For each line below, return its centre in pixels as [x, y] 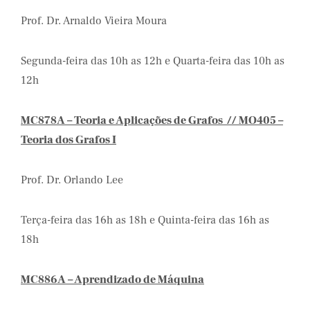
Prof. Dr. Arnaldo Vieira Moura [94, 21]
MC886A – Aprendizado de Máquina [112, 280]
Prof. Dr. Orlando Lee [72, 180]
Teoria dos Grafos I [69, 140]
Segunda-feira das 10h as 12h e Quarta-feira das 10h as [153, 61]
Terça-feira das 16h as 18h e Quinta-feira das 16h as [145, 220]
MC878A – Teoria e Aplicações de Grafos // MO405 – [152, 120]
